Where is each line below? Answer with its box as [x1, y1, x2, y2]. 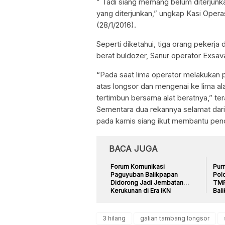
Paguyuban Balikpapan [110, 170, 178, 178]
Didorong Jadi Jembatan [110, 178, 183, 186]
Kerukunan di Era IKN [110, 186, 171, 194]
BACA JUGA [109, 143, 158, 154]
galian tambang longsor [140, 214, 209, 222]
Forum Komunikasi [110, 162, 165, 170]
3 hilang [102, 214, 126, 222]
